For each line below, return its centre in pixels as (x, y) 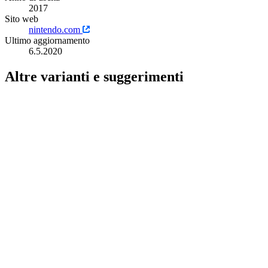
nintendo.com (56, 29)
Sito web (22, 19)
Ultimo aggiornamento (47, 40)
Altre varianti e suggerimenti (94, 76)
